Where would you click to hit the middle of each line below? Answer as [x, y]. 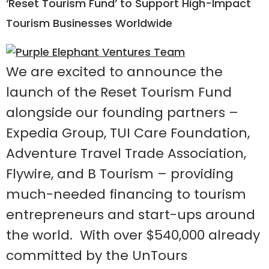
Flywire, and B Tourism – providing [120, 174]
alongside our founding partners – [122, 113]
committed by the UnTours [97, 256]
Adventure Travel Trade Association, [126, 154]
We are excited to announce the [114, 72]
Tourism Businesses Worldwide [89, 23]
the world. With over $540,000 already [133, 235]
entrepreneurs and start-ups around [131, 215]
